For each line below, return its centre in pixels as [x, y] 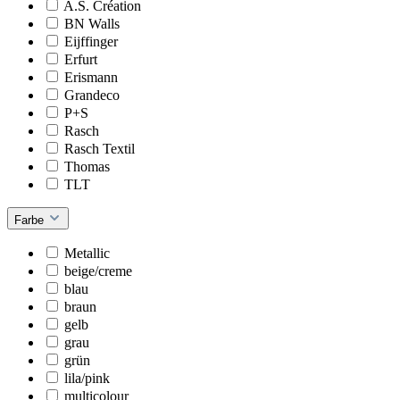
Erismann [91, 77]
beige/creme [98, 271]
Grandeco [92, 95]
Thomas [87, 166]
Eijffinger [91, 41]
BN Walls [92, 23]
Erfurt [81, 59]
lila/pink [87, 378]
